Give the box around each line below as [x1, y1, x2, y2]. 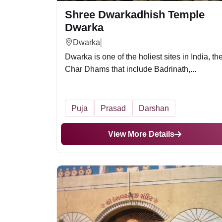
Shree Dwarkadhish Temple [65, 8, 205, 21]
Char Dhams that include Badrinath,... [65, 65, 196, 73]
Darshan [139, 104, 169, 112]
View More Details [108, 130, 174, 138]
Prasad [101, 104, 126, 112]
